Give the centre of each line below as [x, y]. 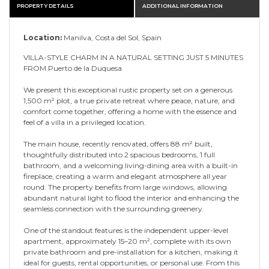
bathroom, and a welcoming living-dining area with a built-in [131, 165]
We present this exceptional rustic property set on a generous [128, 89]
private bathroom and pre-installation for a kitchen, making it [131, 252]
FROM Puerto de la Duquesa [73, 68]
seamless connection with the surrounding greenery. [114, 208]
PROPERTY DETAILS [45, 5]
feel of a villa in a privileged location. [85, 122]
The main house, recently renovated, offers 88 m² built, [118, 144]
